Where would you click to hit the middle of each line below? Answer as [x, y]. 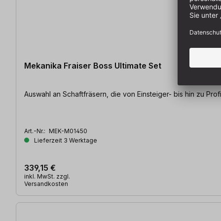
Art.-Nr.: [36, 131]
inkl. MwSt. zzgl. [47, 176]
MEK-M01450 [68, 131]
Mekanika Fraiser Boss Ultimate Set [93, 65]
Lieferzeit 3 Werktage [65, 140]
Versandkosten [46, 184]
